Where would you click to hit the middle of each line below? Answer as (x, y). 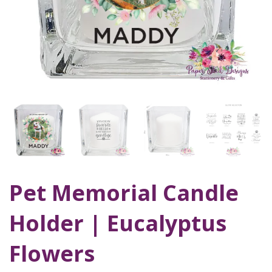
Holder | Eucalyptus (118, 223)
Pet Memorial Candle (124, 193)
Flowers (52, 253)
